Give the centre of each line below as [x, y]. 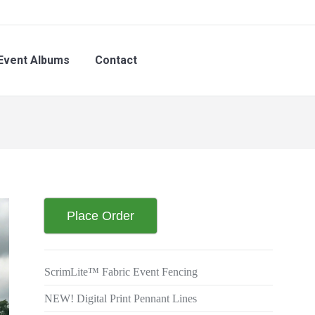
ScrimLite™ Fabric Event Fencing [121, 272]
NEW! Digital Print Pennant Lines [121, 298]
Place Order [101, 216]
